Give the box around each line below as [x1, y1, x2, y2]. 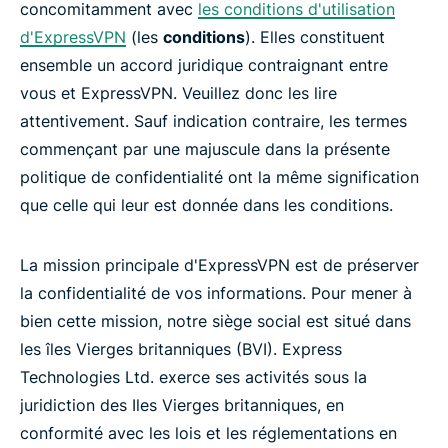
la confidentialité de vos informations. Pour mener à [20, 283, 412, 303]
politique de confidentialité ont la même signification [20, 167, 419, 187]
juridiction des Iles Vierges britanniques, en [20, 395, 344, 415]
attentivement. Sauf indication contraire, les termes [20, 111, 407, 131]
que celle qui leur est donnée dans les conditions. [20, 195, 393, 215]
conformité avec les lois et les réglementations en [20, 423, 397, 443]
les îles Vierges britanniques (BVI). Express [20, 339, 342, 359]
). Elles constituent [245, 27, 385, 47]
